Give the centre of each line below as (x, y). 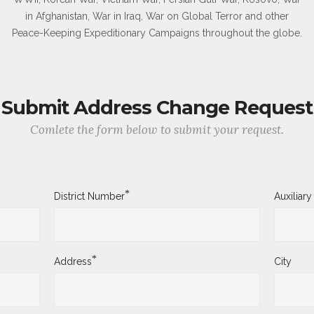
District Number (90, 196)
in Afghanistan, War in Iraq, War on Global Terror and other (157, 16)
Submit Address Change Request (157, 107)
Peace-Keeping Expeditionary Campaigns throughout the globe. (157, 33)
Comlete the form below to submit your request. (157, 129)
